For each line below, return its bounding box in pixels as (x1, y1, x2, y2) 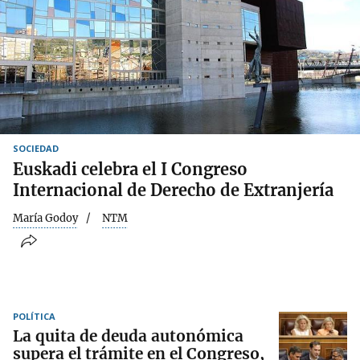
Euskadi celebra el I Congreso (13, 158, 247, 179)
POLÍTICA (13, 310, 55, 323)
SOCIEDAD (13, 141, 59, 154)
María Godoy (13, 211, 78, 225)
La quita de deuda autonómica (13, 326, 243, 346)
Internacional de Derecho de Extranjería (13, 179, 333, 200)
